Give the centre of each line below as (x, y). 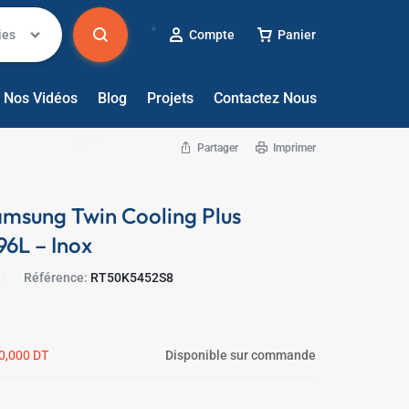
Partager (218, 148)
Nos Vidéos (41, 98)
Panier (297, 35)
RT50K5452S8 (132, 278)
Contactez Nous (265, 98)
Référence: (58, 278)
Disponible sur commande (241, 355)
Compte (212, 35)
